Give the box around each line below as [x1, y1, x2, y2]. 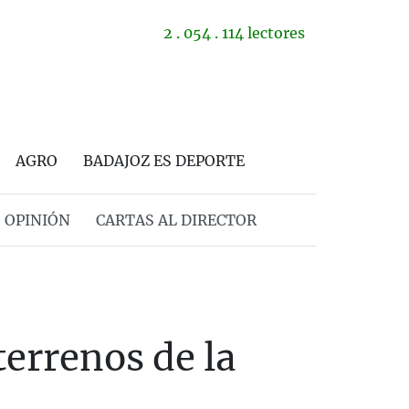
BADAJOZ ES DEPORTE [83, 152, 245, 170]
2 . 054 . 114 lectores [163, 24, 305, 42]
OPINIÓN [4, 211, 70, 229]
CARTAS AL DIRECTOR [95, 211, 257, 229]
